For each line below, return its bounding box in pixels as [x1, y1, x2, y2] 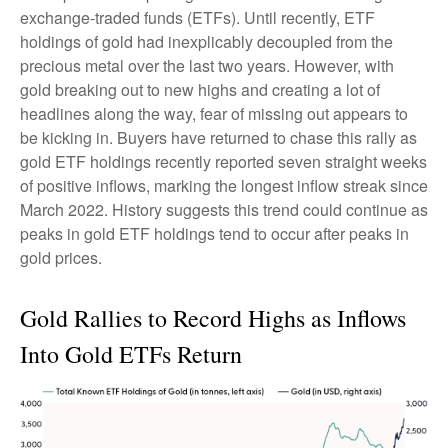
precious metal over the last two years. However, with [20, 54, 394, 77]
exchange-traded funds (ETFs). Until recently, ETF [20, 6, 375, 29]
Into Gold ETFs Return [20, 338, 242, 370]
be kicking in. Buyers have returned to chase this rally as [20, 126, 417, 149]
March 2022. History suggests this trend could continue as [20, 198, 428, 221]
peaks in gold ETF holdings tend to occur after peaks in [20, 222, 409, 245]
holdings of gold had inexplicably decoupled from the [20, 30, 393, 53]
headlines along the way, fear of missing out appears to [20, 102, 408, 125]
